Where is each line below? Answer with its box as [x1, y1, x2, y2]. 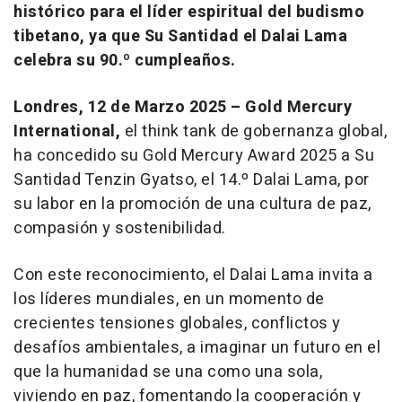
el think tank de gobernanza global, [124, 119, 387, 144]
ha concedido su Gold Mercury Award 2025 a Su [13, 144, 374, 169]
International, [13, 119, 125, 144]
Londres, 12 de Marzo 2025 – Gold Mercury [13, 95, 352, 120]
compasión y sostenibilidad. [13, 216, 226, 241]
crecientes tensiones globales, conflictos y [13, 311, 341, 336]
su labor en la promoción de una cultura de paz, [13, 192, 371, 217]
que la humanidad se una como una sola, [13, 360, 322, 385]
